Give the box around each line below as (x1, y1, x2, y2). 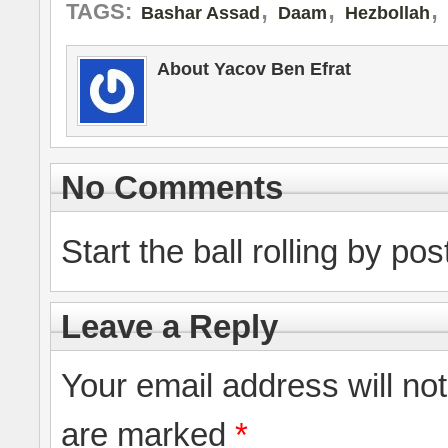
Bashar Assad (141, 3, 260, 23)
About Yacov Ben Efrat (157, 59, 351, 79)
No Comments (61, 169, 283, 206)
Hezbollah (345, 3, 430, 23)
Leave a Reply (61, 308, 278, 345)
